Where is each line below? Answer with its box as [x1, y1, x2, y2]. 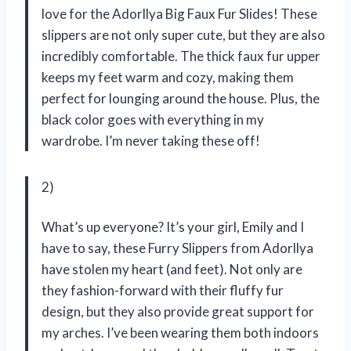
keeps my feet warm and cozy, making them [42, 68, 294, 85]
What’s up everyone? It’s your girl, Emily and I [42, 218, 304, 235]
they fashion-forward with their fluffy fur [42, 281, 284, 299]
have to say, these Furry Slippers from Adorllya [42, 239, 313, 256]
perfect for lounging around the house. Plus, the [42, 89, 320, 107]
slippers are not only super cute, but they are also [42, 26, 325, 43]
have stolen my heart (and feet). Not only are [42, 260, 302, 277]
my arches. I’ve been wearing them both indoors [42, 324, 319, 341]
